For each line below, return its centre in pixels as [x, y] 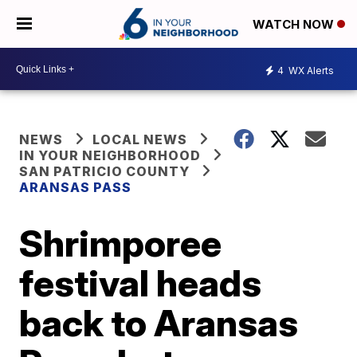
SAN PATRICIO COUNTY [105, 171]
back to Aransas [159, 323]
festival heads [141, 283]
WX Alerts [310, 70]
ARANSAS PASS [76, 187]
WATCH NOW [295, 25]
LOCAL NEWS [140, 139]
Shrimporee [121, 243]
